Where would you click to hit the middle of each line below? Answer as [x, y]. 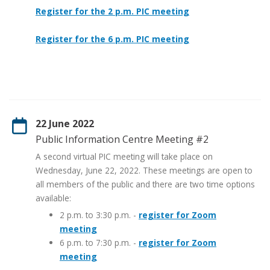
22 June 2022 [65, 123]
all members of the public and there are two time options [145, 184]
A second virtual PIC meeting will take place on [124, 156]
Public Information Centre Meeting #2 [122, 139]
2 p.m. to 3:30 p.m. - [99, 215]
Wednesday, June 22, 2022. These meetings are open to [144, 170]
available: [53, 198]
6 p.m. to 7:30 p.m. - [99, 242]
